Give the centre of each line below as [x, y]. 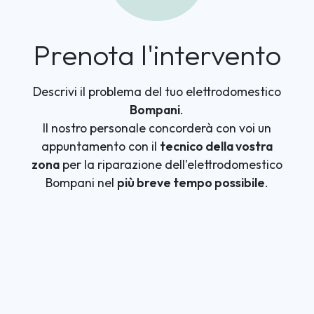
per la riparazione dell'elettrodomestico [171, 164]
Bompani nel [81, 183]
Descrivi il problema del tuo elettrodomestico [157, 91]
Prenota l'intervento [157, 55]
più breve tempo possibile [191, 183]
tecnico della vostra [216, 146]
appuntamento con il [100, 146]
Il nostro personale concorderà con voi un [157, 128]
